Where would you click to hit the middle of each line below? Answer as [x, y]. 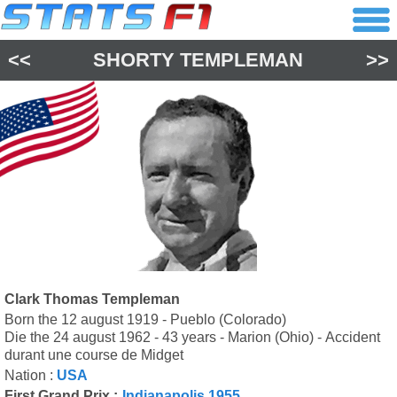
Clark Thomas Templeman [92, 299]
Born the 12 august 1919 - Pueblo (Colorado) [145, 319]
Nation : [31, 375]
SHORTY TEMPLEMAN [198, 60]
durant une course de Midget [94, 355]
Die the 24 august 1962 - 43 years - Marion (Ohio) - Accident [192, 337]
